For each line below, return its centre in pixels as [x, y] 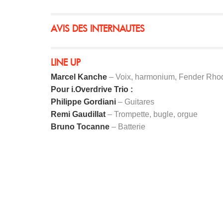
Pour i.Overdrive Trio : [92, 90]
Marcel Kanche [79, 77]
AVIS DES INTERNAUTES [98, 29]
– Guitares [135, 102]
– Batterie [127, 127]
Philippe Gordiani [83, 102]
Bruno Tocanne [80, 127]
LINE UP [66, 62]
